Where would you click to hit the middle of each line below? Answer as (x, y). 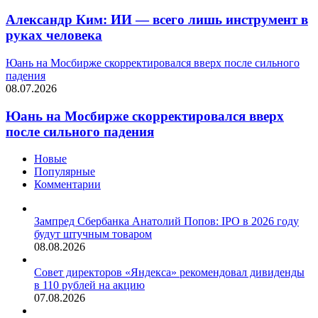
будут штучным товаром (93, 234)
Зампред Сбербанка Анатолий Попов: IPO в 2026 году (166, 221)
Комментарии (67, 185)
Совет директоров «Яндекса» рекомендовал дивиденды (169, 273)
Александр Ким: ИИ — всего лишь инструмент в (157, 20)
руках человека (54, 35)
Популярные (65, 172)
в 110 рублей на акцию (89, 285)
